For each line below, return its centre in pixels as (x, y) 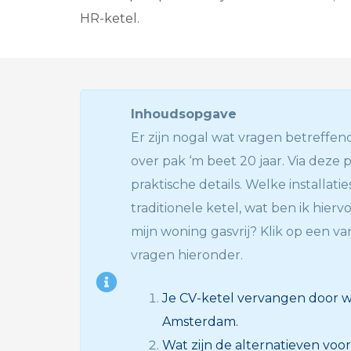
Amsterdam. (200, 322)
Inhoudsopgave (184, 114)
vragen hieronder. (187, 255)
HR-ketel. (110, 18)
